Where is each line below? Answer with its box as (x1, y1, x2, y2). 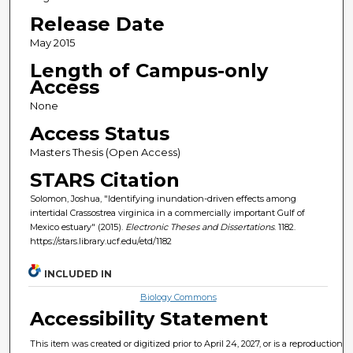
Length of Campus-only (29, 58, 268, 82)
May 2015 (29, 35, 75, 49)
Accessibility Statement (30, 307, 269, 331)
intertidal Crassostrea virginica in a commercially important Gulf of (29, 206, 305, 218)
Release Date (29, 12, 165, 35)
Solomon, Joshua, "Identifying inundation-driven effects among (29, 192, 296, 204)
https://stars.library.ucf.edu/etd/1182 (29, 235, 172, 247)
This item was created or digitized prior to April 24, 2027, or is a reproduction (30, 338, 344, 350)
